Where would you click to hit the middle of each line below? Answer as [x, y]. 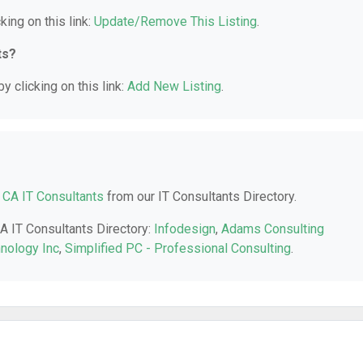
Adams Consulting [273, 229]
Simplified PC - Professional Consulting [178, 248]
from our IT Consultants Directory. [200, 196]
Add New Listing [174, 86]
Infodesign [185, 229]
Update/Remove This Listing [175, 21]
